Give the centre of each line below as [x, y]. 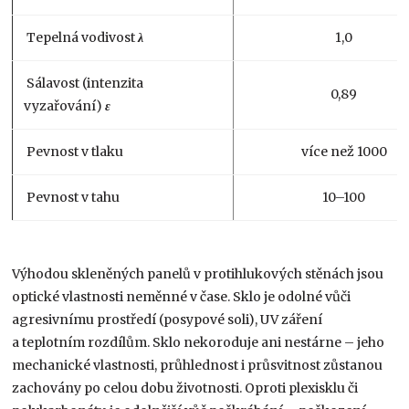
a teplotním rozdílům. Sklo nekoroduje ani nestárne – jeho [199, 342]
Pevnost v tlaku [74, 151]
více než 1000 [344, 151]
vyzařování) [65, 105]
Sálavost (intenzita [84, 83]
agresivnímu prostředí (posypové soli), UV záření [168, 319]
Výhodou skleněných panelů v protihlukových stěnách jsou [198, 273]
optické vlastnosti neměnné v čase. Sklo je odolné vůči [182, 296]
